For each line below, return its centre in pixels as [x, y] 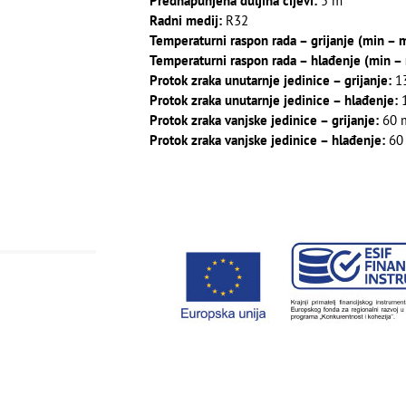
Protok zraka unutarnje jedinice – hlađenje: [273, 101]
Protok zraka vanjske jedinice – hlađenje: [267, 140]
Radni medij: [185, 21]
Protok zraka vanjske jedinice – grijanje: [264, 121]
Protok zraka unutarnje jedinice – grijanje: [270, 81]
